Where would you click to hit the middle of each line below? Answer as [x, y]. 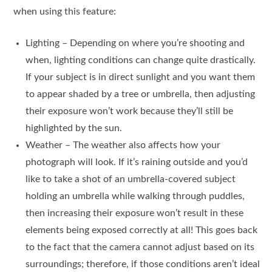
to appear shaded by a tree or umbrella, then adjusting [141, 94]
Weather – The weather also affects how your [123, 145]
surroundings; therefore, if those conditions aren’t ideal [143, 264]
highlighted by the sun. [74, 128]
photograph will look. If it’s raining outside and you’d [137, 162]
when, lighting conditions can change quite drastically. [141, 60]
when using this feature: [65, 12]
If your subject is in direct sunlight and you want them [141, 77]
